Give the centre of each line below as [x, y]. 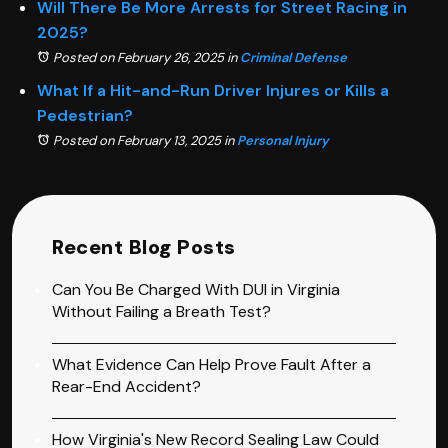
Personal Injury [283, 140]
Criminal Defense [293, 57]
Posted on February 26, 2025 [138, 57]
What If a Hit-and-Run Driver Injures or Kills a [213, 90]
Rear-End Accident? [126, 386]
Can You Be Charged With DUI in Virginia [196, 289]
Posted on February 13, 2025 [137, 140]
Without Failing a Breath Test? [161, 311]
